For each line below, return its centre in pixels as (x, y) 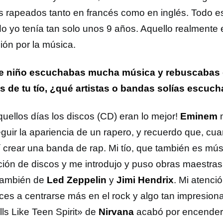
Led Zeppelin (77, 180)
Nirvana (116, 212)
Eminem (199, 116)
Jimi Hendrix (145, 180)
